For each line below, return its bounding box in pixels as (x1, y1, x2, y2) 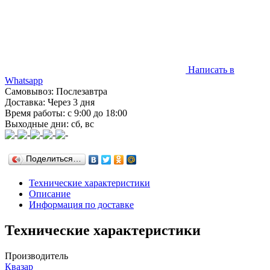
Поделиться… (26, 154, 81, 163)
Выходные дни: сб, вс (5, 118, 94, 129)
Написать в (188, 64, 234, 75)
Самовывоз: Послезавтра (5, 86, 107, 96)
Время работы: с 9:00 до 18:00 (5, 107, 127, 118)
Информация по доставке (29, 199, 134, 210)
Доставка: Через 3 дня (5, 96, 95, 107)
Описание (29, 188, 71, 199)
